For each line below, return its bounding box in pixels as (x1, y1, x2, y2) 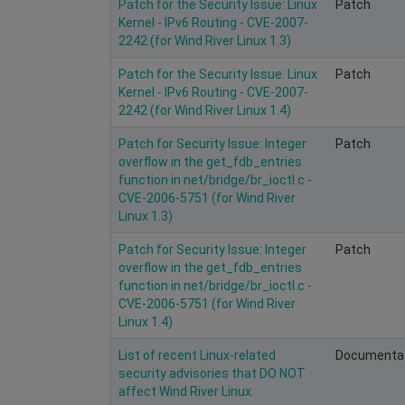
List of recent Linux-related (118, 347, 276, 363)
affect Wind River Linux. (118, 383, 254, 399)
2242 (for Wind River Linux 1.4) (118, 102, 291, 118)
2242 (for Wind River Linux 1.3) (118, 33, 291, 48)
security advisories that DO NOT (118, 365, 306, 381)
